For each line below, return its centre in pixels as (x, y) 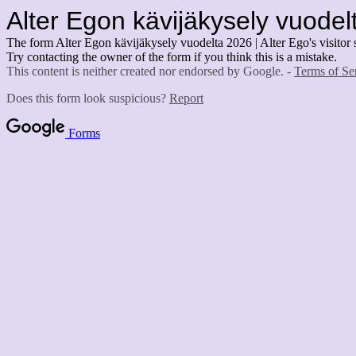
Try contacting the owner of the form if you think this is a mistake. (172, 57)
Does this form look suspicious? (88, 98)
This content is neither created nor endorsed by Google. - (150, 71)
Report (186, 98)
